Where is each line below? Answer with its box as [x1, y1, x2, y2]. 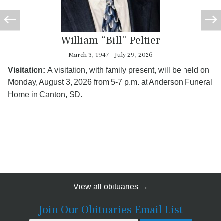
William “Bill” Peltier [60, 33, 160, 48]
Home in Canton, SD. [8, 90, 82, 99]
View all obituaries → [73, 182, 148, 191]
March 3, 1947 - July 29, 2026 [68, 50, 153, 59]
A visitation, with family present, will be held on [47, 65, 209, 74]
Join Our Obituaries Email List [38, 202, 183, 217]
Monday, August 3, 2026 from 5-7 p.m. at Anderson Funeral [8, 77, 212, 86]
